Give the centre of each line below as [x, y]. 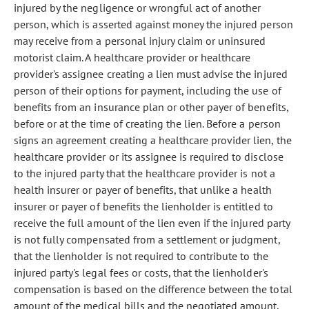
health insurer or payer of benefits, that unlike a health [143, 190]
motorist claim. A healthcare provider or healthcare [132, 57]
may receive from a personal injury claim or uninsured [140, 41]
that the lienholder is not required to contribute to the [141, 256]
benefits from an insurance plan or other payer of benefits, [151, 107]
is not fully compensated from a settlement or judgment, [147, 239]
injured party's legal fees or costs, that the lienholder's [141, 272]
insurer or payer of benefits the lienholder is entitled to [143, 206]
